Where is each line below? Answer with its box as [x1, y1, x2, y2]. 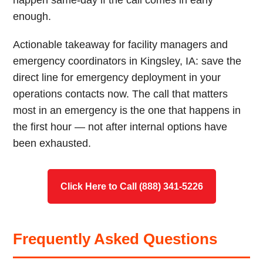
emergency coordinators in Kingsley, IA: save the [13, 55, 242, 67]
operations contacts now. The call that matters [13, 88, 228, 100]
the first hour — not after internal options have [13, 121, 228, 133]
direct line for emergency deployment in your [13, 72, 221, 83]
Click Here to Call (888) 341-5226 [60, 181, 203, 191]
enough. [13, 11, 52, 22]
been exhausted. [13, 137, 92, 149]
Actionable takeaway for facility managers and [13, 39, 228, 50]
